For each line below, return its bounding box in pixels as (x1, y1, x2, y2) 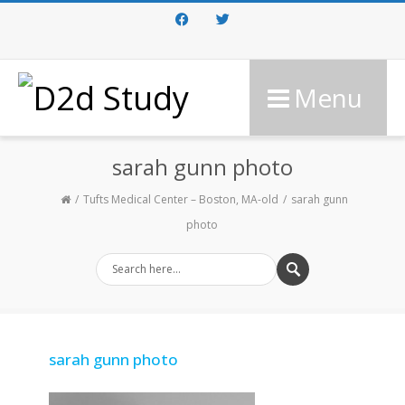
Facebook (164, 49, 215, 64)
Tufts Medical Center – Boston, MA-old (82, 192, 278, 207)
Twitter (204, 49, 240, 64)
